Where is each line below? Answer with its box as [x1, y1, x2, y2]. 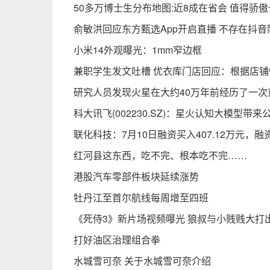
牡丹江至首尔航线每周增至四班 [74, 190, 209, 204]
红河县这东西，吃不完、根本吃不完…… [74, 148, 247, 162]
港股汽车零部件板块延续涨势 [74, 169, 199, 183]
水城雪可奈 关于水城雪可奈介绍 [74, 254, 211, 268]
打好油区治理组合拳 [74, 233, 160, 246]
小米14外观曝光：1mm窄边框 [74, 43, 202, 57]
